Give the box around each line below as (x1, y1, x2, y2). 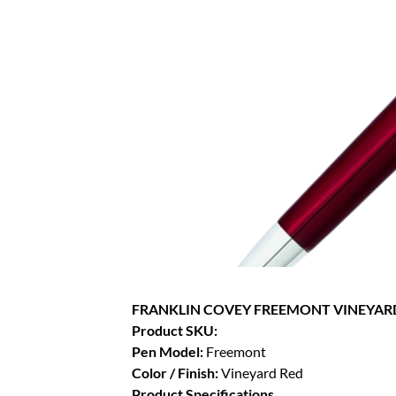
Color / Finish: (132, 364, 222, 382)
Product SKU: (132, 322, 218, 339)
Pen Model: (132, 343, 207, 361)
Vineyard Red (221, 364, 304, 382)
